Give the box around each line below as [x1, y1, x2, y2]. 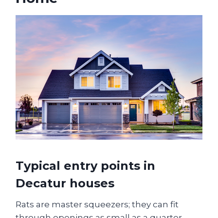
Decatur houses [16, 176, 114, 190]
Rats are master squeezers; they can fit [16, 199, 179, 209]
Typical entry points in [16, 158, 155, 173]
